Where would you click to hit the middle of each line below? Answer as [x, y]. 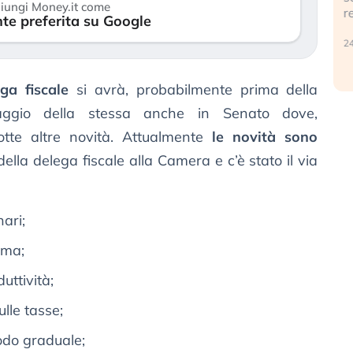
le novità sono [261, 137]
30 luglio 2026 [136, 27]
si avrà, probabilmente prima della [193, 90]
